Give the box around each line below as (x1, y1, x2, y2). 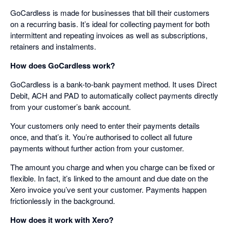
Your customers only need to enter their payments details (10, 120, 200, 131)
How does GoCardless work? (10, 60, 115, 72)
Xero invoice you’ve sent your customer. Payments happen (10, 184, 207, 195)
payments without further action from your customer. (10, 143, 184, 154)
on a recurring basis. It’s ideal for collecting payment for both (10, 18, 210, 30)
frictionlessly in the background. (10, 195, 115, 207)
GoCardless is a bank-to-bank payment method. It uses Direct (10, 79, 217, 90)
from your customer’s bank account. (10, 101, 131, 112)
